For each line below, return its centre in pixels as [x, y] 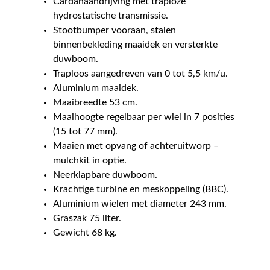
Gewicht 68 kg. [85, 232]
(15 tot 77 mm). [85, 131]
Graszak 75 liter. [87, 218]
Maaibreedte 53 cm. [95, 102]
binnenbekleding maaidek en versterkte [135, 44]
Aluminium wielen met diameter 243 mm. [140, 203]
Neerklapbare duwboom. [105, 174]
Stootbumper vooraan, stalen [115, 30]
